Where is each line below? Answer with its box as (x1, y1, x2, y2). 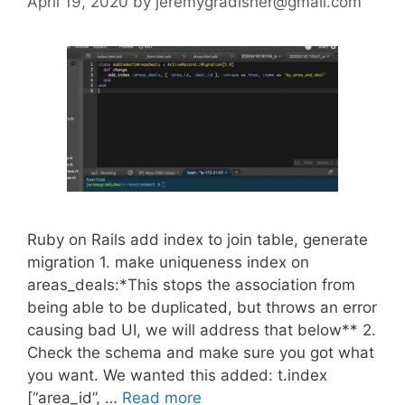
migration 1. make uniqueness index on (27, 253, 309, 272)
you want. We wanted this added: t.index (27, 366, 327, 385)
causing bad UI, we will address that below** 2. (27, 321, 376, 340)
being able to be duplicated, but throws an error (27, 298, 377, 317)
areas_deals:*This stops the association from (27, 276, 355, 295)
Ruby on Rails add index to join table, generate (27, 231, 368, 250)
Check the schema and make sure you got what (27, 344, 374, 363)
